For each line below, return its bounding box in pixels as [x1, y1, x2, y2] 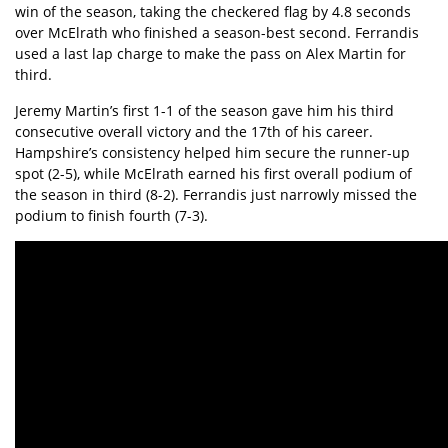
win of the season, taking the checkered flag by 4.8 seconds [15, 2, 411, 22]
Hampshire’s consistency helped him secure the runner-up [15, 143, 410, 163]
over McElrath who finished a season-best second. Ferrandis [15, 23, 419, 43]
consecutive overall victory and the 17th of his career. [15, 122, 373, 142]
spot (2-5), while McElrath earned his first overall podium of [15, 164, 412, 184]
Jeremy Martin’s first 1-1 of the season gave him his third [15, 101, 394, 121]
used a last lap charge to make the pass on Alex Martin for [15, 44, 406, 64]
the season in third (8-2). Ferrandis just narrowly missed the [15, 185, 417, 205]
